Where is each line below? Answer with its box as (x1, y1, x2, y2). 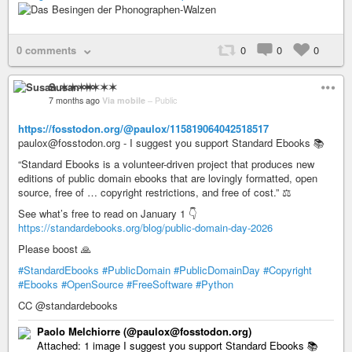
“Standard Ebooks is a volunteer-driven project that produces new (18, 156, 314, 172)
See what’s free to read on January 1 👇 (18, 206, 196, 222)
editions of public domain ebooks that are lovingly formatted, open (18, 170, 317, 186)
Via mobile (102, 94, 148, 107)
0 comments (16, 42, 76, 58)
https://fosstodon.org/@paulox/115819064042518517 (18, 121, 269, 137)
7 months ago (49, 94, 100, 107)
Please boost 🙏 (18, 241, 91, 257)
